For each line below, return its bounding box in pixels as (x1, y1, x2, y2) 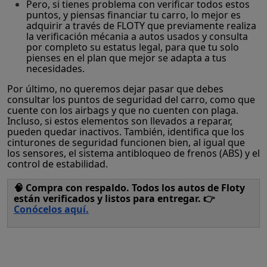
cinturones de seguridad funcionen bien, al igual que (7, 136, 245, 150)
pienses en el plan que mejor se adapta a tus (26, 51, 226, 65)
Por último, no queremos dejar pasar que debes (7, 82, 223, 96)
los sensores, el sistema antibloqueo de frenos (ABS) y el (7, 147, 260, 160)
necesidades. (26, 62, 87, 76)
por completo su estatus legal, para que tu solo (26, 41, 239, 54)
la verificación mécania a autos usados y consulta (26, 30, 248, 44)
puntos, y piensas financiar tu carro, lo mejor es (26, 8, 241, 22)
